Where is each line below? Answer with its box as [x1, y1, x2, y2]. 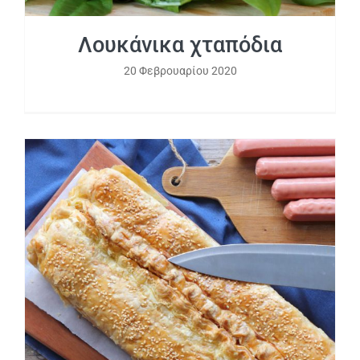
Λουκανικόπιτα [129, 288, 231, 305]
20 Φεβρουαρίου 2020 [123, 63, 237, 77]
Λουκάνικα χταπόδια [78, 31, 282, 58]
